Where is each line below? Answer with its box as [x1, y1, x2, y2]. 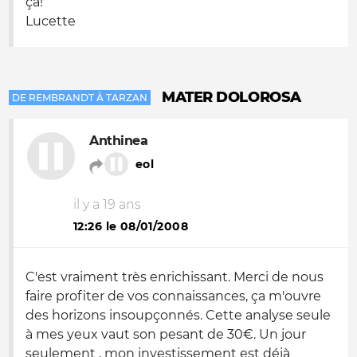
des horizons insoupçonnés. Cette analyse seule [25, 308, 331, 323]
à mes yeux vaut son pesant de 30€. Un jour [25, 327, 306, 342]
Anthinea [89, 133, 148, 148]
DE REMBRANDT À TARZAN [12, 92, 147, 104]
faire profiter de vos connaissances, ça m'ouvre [25, 288, 321, 304]
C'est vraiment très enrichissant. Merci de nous [25, 269, 324, 284]
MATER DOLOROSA [162, 88, 301, 106]
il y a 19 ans [73, 197, 141, 212]
